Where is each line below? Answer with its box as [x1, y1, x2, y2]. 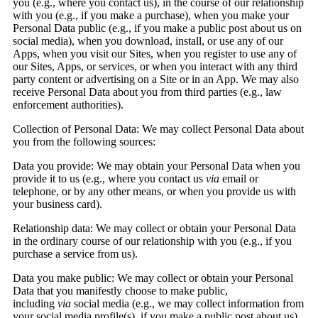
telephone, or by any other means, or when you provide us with [13, 185, 296, 198]
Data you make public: [13, 272, 114, 285]
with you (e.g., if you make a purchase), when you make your [13, 9, 289, 22]
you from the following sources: [13, 136, 158, 148]
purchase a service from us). [13, 248, 138, 261]
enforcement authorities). [13, 99, 124, 111]
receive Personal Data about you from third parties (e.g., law [13, 86, 282, 99]
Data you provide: [13, 160, 94, 172]
